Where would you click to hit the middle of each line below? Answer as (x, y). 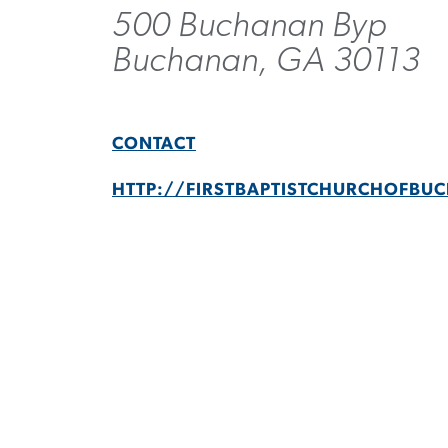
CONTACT (154, 144)
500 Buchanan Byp (249, 25)
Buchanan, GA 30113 (266, 60)
